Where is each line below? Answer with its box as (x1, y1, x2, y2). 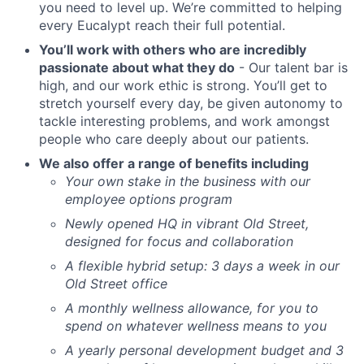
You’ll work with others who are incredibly (39, 41, 306, 58)
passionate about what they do (39, 59, 235, 76)
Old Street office (65, 275, 167, 292)
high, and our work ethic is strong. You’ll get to (39, 77, 327, 94)
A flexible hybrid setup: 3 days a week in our (65, 258, 340, 275)
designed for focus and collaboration (65, 233, 293, 250)
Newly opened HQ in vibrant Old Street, (65, 215, 309, 232)
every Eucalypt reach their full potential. (39, 17, 285, 34)
